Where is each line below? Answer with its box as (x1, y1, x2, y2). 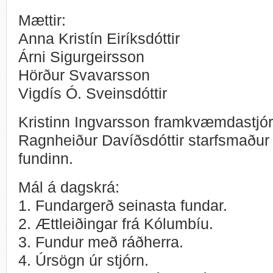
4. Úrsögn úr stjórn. (18, 251, 149, 269)
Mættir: (18, 11, 66, 29)
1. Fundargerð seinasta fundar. (18, 196, 227, 214)
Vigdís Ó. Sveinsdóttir (18, 84, 167, 102)
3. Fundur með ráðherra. (18, 233, 183, 250)
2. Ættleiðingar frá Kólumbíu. (18, 214, 213, 232)
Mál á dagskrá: (18, 178, 119, 196)
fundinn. (18, 149, 73, 167)
